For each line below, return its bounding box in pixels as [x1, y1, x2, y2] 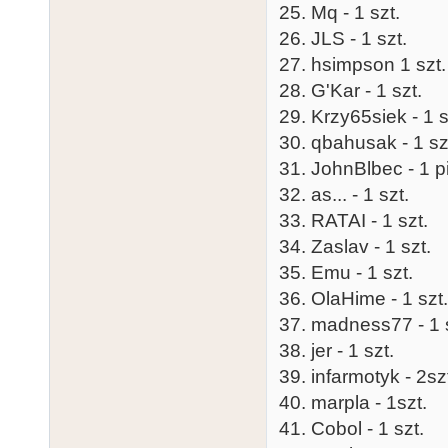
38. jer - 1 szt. [279, 339, 394, 361]
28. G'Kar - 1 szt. [279, 79, 422, 101]
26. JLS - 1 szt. [279, 27, 407, 49]
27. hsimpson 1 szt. [279, 53, 446, 75]
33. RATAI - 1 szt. [279, 209, 428, 231]
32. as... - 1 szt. [279, 183, 409, 205]
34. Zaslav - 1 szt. [279, 235, 431, 257]
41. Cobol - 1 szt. [279, 417, 424, 439]
